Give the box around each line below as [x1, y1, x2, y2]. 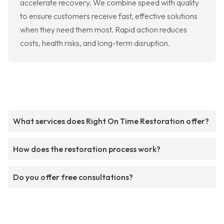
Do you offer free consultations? [13, 172, 133, 182]
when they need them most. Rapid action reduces [20, 24, 187, 35]
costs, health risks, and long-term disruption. [20, 38, 170, 48]
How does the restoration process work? [13, 144, 160, 154]
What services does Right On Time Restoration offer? [13, 116, 209, 126]
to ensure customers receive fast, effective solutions [20, 11, 197, 21]
